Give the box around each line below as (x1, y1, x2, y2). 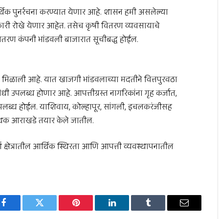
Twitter (39, 205, 65, 215)
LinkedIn (111, 205, 144, 215)
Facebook (2, 205, 37, 215)
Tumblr (147, 205, 174, 215)
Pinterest (75, 205, 106, 215)
